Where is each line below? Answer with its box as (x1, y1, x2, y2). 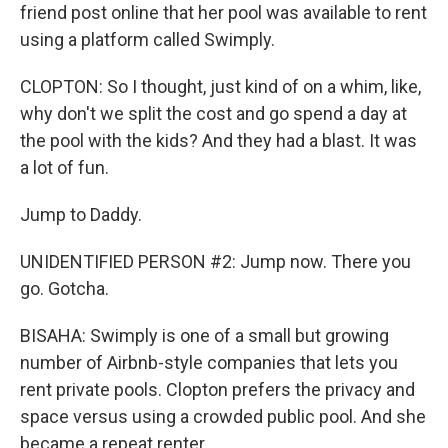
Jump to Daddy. (20, 204, 142, 225)
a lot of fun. (20, 157, 109, 178)
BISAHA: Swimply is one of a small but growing (20, 325, 389, 346)
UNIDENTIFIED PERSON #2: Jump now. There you (20, 251, 411, 272)
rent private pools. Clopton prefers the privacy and (20, 379, 415, 400)
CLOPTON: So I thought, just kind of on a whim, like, (20, 76, 421, 97)
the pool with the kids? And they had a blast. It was (20, 130, 417, 151)
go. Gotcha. (20, 278, 109, 299)
